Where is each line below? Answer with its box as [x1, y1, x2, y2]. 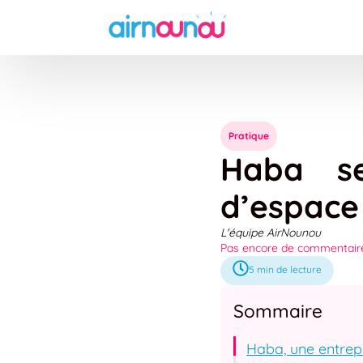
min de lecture [257, 263, 322, 275]
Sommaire [233, 299, 322, 322]
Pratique [228, 130, 269, 142]
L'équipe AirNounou [220, 225, 321, 240]
